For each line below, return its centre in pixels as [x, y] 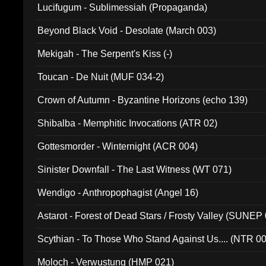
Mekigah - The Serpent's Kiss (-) [105, 54]
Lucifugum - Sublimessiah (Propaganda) [123, 7]
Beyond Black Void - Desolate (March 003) [127, 31]
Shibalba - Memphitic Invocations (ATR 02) [128, 123]
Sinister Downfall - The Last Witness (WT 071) [135, 170]
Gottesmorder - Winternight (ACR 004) [118, 146]
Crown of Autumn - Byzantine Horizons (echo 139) [143, 100]
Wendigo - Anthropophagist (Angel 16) [118, 193]
